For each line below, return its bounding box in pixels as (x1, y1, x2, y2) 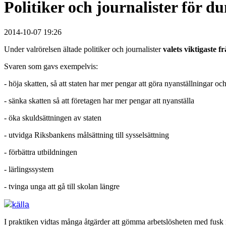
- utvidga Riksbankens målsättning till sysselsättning (4, 130, 169, 139)
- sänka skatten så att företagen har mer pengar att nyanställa (4, 96, 194, 105)
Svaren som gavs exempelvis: (4, 62, 98, 71)
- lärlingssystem (4, 164, 53, 174)
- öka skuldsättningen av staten (4, 113, 101, 122)
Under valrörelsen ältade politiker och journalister (4, 44, 163, 53)
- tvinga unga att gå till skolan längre (4, 182, 120, 191)
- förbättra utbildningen (4, 147, 77, 156)
